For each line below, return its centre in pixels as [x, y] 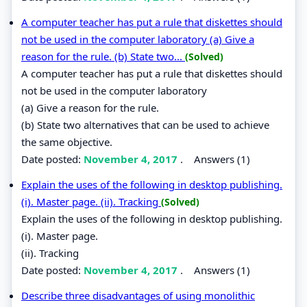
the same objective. [67, 142]
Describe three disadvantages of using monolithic [138, 295]
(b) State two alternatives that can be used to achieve [145, 124]
